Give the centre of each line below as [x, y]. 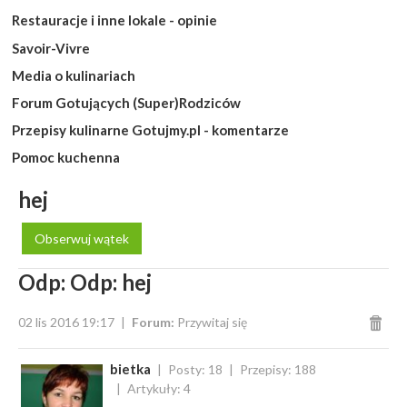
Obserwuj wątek [81, 238]
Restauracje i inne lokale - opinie [114, 20]
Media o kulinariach [73, 75]
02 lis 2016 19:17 [66, 322]
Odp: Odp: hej [85, 282]
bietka [130, 369]
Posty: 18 [195, 369]
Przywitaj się [212, 322]
